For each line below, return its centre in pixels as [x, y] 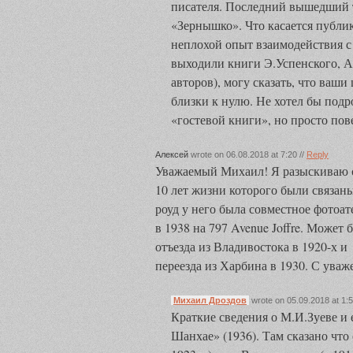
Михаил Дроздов [210, 300]
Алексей [172, 154]
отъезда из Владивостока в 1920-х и [251, 246]
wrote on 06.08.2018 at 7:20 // [247, 154]
